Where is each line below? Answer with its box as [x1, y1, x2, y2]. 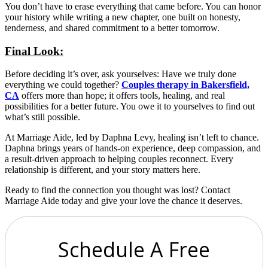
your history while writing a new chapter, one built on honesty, [5, 11, 240, 22]
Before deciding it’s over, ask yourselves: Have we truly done [5, 69, 236, 80]
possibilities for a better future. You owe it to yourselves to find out [5, 101, 255, 112]
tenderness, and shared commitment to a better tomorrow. [5, 22, 220, 33]
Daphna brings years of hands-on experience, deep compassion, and [5, 143, 261, 154]
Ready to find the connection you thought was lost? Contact [5, 185, 230, 196]
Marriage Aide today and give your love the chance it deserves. [5, 196, 242, 206]
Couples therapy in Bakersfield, [121, 80, 249, 90]
